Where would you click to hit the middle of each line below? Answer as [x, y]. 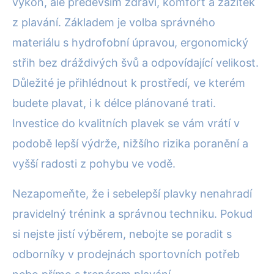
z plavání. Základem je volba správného [114, 23]
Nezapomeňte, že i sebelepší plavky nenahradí [132, 194]
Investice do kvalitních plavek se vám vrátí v [126, 124]
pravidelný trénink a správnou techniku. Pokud [132, 214]
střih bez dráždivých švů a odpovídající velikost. [135, 63]
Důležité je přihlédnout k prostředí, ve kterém [129, 83]
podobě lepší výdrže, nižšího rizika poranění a [130, 144]
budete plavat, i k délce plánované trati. [114, 103]
